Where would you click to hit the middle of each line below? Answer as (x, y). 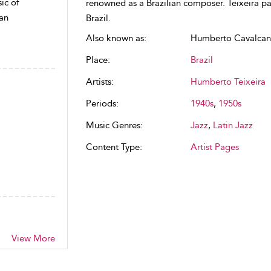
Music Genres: (114, 125)
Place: (98, 60)
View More (33, 238)
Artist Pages (214, 147)
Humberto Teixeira (228, 82)
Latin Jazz (233, 125)
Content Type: (114, 147)
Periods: (102, 103)
